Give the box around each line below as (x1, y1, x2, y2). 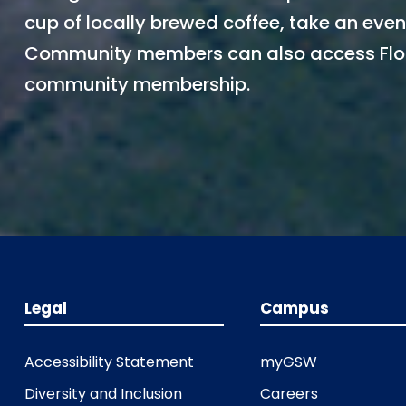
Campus (260, 297, 330, 320)
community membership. (24, 72, 250, 98)
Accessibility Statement (24, 352, 194, 373)
